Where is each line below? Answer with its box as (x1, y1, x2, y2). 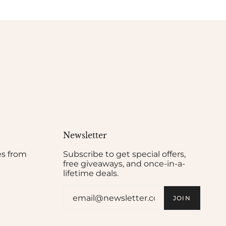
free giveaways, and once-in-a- (63, 159, 185, 168)
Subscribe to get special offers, (63, 149, 186, 159)
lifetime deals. (63, 168, 119, 178)
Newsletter (63, 130, 107, 140)
